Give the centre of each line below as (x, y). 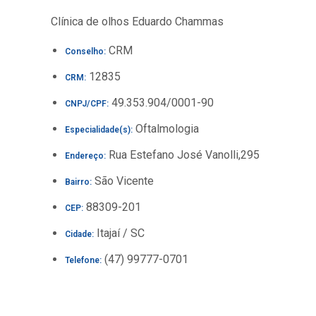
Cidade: (79, 234)
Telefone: (83, 260)
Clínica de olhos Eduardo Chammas (137, 22)
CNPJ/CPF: (87, 104)
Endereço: (85, 156)
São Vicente (123, 181)
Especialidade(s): (99, 130)
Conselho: (85, 51)
